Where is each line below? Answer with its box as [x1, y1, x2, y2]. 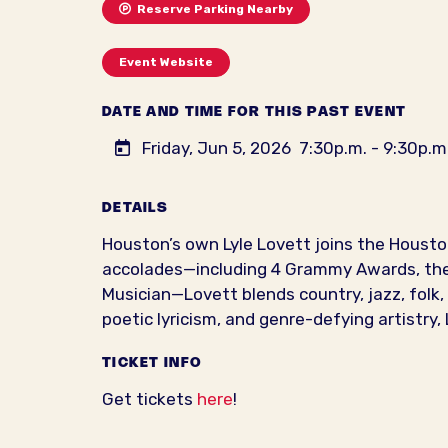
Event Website [119, 55, 213, 70]
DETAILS [102, 200, 168, 215]
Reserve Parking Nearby [131, 2, 293, 17]
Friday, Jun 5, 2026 [142, 137, 291, 158]
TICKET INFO [102, 355, 203, 370]
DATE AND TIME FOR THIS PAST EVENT [102, 104, 407, 119]
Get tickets [102, 388, 197, 409]
